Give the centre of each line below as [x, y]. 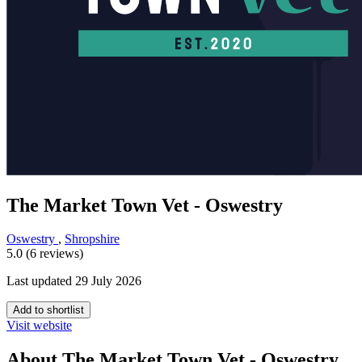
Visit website [39, 326]
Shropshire [92, 239]
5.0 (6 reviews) [45, 254]
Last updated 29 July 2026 [74, 281]
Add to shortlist [48, 310]
